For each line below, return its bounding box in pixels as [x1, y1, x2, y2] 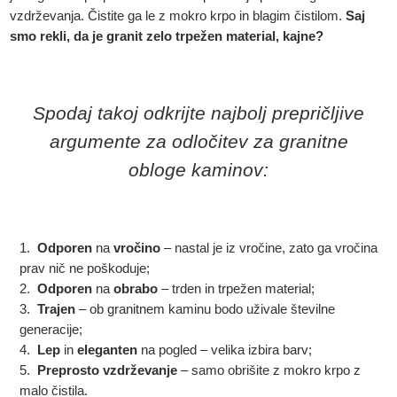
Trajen [36, 300, 75, 316]
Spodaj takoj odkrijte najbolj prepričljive [33, 102, 364, 123]
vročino [113, 239, 160, 255]
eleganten [76, 341, 137, 357]
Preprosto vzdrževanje [36, 362, 177, 378]
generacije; [19, 321, 82, 337]
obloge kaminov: [128, 159, 269, 180]
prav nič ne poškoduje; [19, 260, 150, 276]
